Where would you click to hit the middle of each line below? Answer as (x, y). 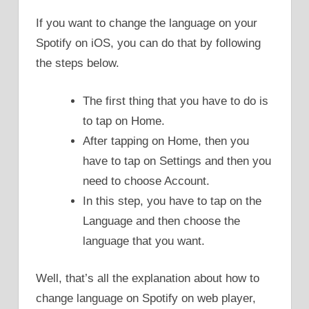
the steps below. (78, 63)
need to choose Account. (146, 181)
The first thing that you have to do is (176, 101)
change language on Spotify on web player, (146, 299)
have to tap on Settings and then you (177, 161)
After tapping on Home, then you (166, 141)
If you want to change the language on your (147, 23)
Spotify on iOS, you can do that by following (148, 43)
